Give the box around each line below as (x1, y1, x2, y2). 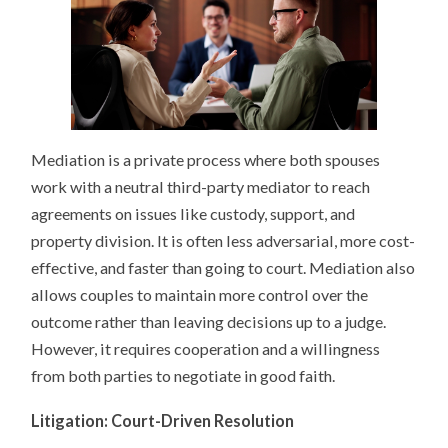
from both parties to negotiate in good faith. (31, 365, 336, 385)
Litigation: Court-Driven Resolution (31, 410, 295, 430)
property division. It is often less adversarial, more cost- (31, 230, 416, 250)
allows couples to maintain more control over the (31, 284, 369, 304)
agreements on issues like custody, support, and (31, 203, 356, 223)
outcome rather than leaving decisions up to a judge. (31, 311, 387, 331)
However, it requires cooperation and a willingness (31, 338, 381, 358)
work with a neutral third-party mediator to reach (31, 176, 371, 196)
